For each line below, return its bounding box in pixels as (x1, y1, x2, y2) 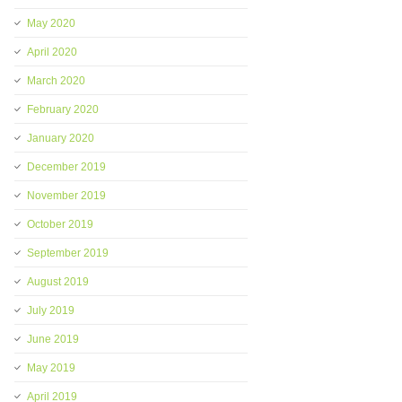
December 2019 (27, 161, 106, 173)
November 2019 (27, 189, 106, 202)
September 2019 (27, 247, 109, 259)
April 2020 (27, 46, 77, 58)
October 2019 (27, 218, 93, 231)
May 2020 (27, 17, 75, 30)
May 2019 (27, 362, 75, 374)
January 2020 (27, 132, 94, 144)
